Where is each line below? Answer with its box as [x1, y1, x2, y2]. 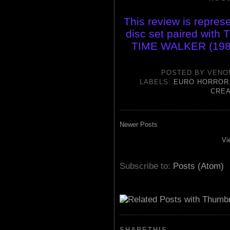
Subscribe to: [120, 161, 173, 171]
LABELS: [139, 78, 174, 86]
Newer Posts [120, 120, 158, 128]
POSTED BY [161, 69, 208, 77]
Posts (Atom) [173, 161, 224, 171]
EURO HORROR [173, 78, 229, 86]
